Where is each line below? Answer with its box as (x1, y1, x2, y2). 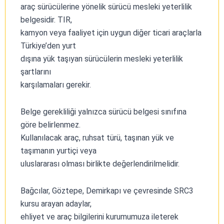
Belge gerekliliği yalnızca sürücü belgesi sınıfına (20, 106, 186, 116)
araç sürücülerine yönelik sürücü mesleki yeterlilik (20, 1, 192, 11)
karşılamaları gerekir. (20, 79, 91, 89)
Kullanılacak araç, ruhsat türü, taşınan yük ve (20, 132, 174, 142)
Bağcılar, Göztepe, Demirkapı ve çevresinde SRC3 (20, 185, 193, 195)
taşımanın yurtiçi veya (20, 145, 96, 155)
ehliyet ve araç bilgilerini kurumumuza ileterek (20, 211, 178, 221)
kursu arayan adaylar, (20, 198, 91, 208)
